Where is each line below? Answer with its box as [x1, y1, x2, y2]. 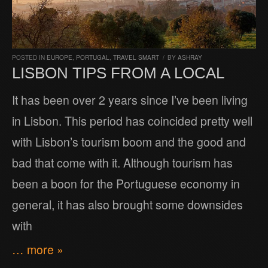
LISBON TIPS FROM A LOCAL [12, 63, 224, 82]
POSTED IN [12, 53, 47, 62]
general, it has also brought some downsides [12, 196, 243, 213]
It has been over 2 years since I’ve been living [12, 91, 248, 108]
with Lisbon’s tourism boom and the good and [12, 133, 246, 150]
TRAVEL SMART [113, 53, 159, 62]
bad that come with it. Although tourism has [12, 154, 233, 171]
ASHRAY [178, 53, 202, 62]
